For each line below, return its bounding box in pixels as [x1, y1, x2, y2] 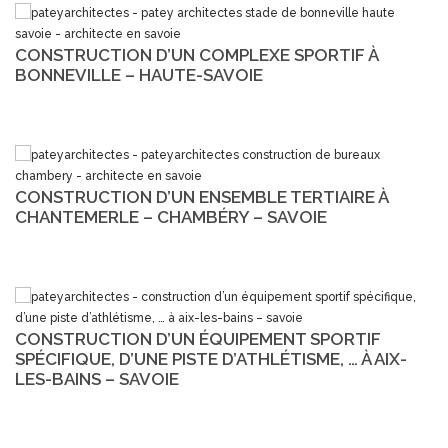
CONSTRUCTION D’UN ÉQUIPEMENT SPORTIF [15, 329, 381, 350]
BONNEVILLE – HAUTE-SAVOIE [15, 65, 263, 86]
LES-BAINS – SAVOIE [15, 369, 179, 390]
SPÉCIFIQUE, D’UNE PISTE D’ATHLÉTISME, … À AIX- [15, 349, 407, 370]
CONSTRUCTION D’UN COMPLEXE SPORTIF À [15, 45, 378, 66]
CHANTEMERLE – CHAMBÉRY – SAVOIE [15, 207, 327, 228]
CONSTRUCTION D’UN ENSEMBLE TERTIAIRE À [15, 187, 388, 208]
